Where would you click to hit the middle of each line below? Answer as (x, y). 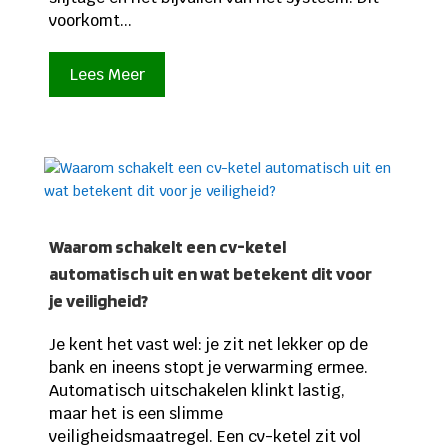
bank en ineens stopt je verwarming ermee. (208, 367)
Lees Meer (107, 75)
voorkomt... (90, 20)
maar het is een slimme (135, 413)
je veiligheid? (98, 300)
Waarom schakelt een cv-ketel (167, 246)
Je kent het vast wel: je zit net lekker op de (208, 344)
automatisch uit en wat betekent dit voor (210, 273)
